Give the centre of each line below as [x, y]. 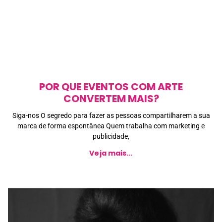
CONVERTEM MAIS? [111, 99]
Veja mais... [111, 153]
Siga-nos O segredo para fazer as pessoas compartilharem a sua [111, 116]
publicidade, [111, 137]
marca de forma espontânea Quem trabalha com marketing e [111, 126]
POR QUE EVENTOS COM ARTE [111, 87]
